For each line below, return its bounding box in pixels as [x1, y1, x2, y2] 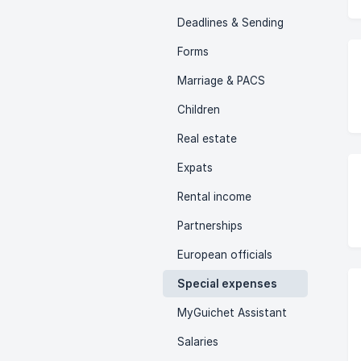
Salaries [177, 335, 218, 348]
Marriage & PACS [177, 74, 265, 87]
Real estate [177, 132, 237, 145]
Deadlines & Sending [177, 16, 284, 29]
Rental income [177, 190, 251, 203]
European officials [177, 248, 272, 261]
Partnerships [177, 219, 243, 232]
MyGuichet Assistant [177, 306, 287, 319]
